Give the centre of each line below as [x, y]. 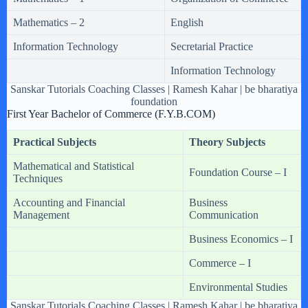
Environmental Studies [238, 287]
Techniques [38, 179]
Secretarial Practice [212, 46]
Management [41, 215]
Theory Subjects [227, 142]
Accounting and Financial [69, 203]
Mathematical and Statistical [74, 166]
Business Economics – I [241, 239]
